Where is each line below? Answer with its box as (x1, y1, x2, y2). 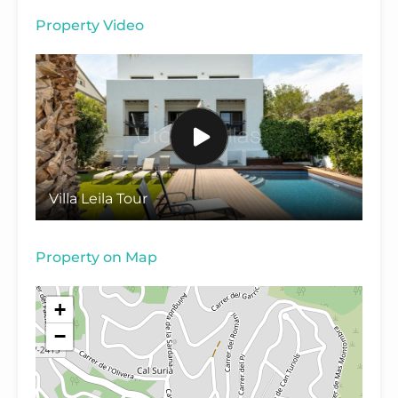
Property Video (36, 16, 144, 34)
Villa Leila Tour (49, 190, 147, 208)
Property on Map (36, 249, 157, 267)
